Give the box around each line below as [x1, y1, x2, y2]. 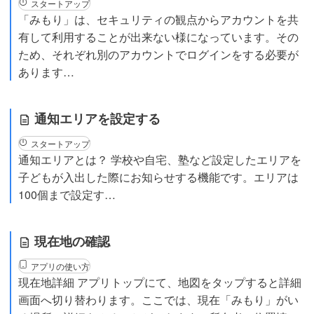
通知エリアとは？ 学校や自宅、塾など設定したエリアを [18, 151, 301, 168]
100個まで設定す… [18, 186, 116, 203]
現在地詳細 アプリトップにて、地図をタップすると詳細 [18, 274, 301, 290]
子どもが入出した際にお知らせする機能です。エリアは [18, 169, 299, 185]
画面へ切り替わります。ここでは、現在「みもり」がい [18, 292, 299, 308]
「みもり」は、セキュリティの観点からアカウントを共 [18, 11, 299, 27]
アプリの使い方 [31, 260, 90, 272]
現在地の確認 [31, 232, 110, 250]
